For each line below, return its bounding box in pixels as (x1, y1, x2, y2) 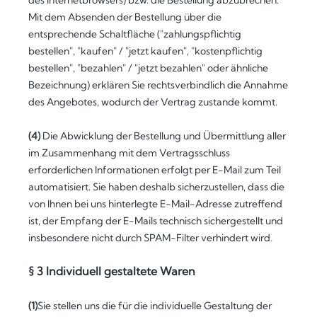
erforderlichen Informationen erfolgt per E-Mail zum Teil (28, 163, 281, 176)
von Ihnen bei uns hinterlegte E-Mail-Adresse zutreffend (28, 197, 282, 210)
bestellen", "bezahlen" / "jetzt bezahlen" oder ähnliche (28, 62, 268, 74)
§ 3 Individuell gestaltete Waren (28, 264, 195, 278)
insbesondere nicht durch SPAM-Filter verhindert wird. (28, 231, 272, 244)
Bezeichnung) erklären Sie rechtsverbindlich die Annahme (28, 79, 288, 91)
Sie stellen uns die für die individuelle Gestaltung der (38, 299, 272, 312)
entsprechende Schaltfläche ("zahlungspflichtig (28, 28, 241, 40)
